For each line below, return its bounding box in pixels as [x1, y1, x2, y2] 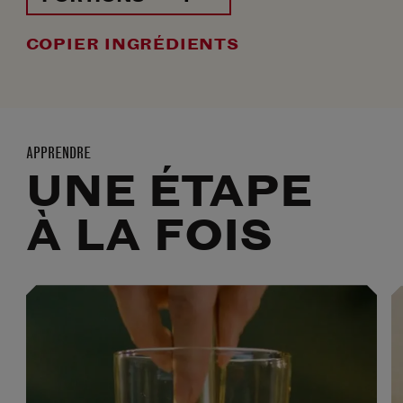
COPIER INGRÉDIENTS [25, 35, 239, 54]
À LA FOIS [25, 209, 273, 263]
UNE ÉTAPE [25, 165, 312, 219]
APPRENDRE [25, 143, 91, 163]
